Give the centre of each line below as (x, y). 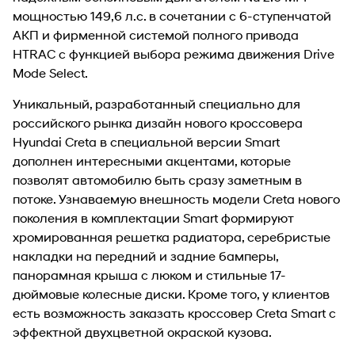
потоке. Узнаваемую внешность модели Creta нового (176, 198)
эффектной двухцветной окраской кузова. (142, 331)
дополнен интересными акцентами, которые (152, 160)
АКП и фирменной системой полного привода (156, 34)
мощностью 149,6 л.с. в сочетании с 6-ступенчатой (172, 15)
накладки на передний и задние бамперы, (145, 255)
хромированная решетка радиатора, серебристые (172, 236)
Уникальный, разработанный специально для (157, 103)
